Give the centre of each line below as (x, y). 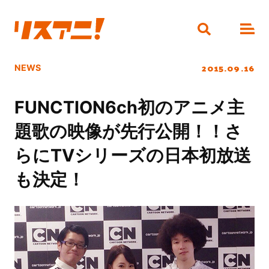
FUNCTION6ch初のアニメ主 (129, 107)
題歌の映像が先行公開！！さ (128, 131)
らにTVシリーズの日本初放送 (132, 156)
